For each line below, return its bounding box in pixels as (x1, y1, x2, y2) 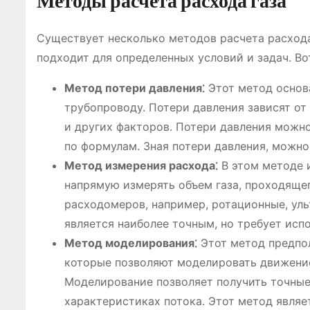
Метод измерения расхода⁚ (64, 158, 218, 172)
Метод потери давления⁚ (64, 81, 205, 95)
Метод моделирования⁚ (64, 236, 197, 250)
